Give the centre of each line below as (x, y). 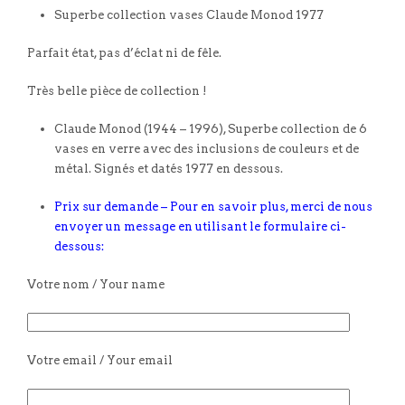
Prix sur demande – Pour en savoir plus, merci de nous (213, 206)
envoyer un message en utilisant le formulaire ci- (200, 226)
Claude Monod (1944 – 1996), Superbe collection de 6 (211, 128)
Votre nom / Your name (96, 284)
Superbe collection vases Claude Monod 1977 (189, 14)
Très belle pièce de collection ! (117, 90)
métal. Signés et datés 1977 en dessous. (169, 168)
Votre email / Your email (100, 360)
